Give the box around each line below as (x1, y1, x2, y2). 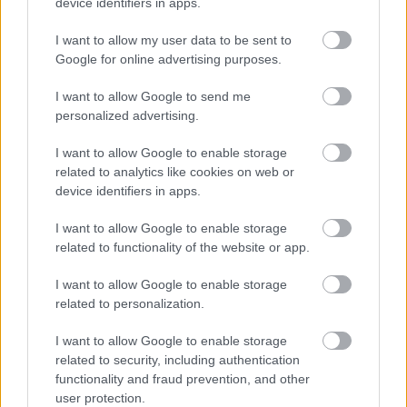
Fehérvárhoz (5, 203, 95, 223)
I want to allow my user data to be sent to (55, 32, 292, 47)
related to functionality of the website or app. (55, 239, 310, 254)
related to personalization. (55, 295, 204, 311)
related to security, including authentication (55, 352, 300, 367)
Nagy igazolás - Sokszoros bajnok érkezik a (5, 184, 313, 203)
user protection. (55, 390, 145, 405)
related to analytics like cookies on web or (55, 164, 294, 179)
